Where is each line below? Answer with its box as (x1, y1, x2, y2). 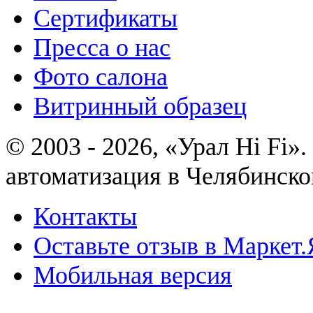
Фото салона (34, 62, 168, 91)
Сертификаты (34, 3, 177, 32)
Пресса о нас (34, 33, 170, 61)
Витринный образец (34, 92, 247, 120)
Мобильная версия (34, 261, 232, 289)
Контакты (34, 202, 137, 231)
